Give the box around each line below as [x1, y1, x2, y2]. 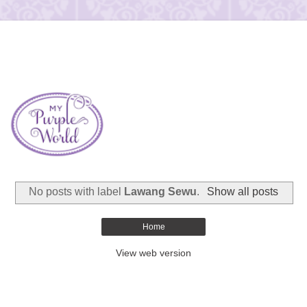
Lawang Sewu [124, 186, 197, 198]
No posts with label [29, 186, 125, 198]
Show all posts [206, 186, 278, 198]
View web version [116, 247, 191, 259]
